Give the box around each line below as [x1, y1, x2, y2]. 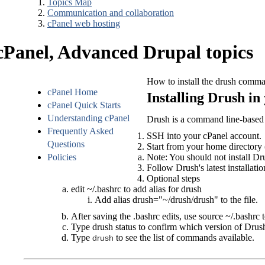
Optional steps [147, 173, 200, 183]
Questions [47, 138, 85, 149]
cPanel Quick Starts [47, 99, 121, 110]
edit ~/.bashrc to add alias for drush [71, 183, 204, 194]
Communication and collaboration [47, 8, 174, 18]
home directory [206, 141, 262, 151]
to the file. [221, 194, 258, 205]
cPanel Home [47, 86, 98, 97]
